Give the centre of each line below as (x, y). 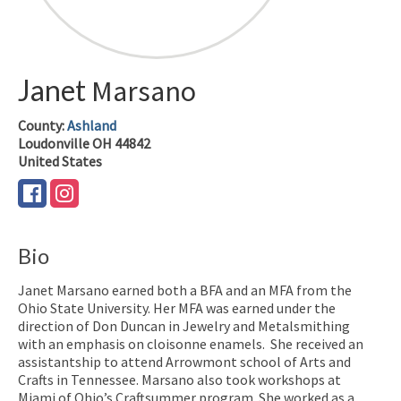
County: (43, 125)
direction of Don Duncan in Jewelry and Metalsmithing (184, 325)
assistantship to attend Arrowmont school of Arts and (184, 361)
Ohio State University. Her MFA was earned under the (177, 307)
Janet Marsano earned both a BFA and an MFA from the (185, 290)
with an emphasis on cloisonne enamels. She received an (191, 343)
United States (60, 161)
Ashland (92, 125)
